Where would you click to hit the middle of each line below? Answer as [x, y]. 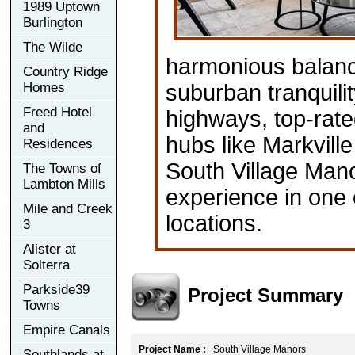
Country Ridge [65, 71]
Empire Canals [67, 330]
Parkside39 [56, 289]
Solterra [46, 265]
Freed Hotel [57, 112]
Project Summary [265, 295]
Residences [58, 143]
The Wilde [53, 47]
